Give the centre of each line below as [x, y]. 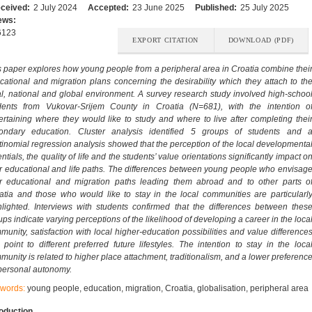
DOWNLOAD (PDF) [261, 40]
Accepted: [109, 8]
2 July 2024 [55, 8]
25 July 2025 [265, 8]
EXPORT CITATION [166, 40]
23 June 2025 [158, 8]
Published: [217, 8]
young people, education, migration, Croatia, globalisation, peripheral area [168, 288]
